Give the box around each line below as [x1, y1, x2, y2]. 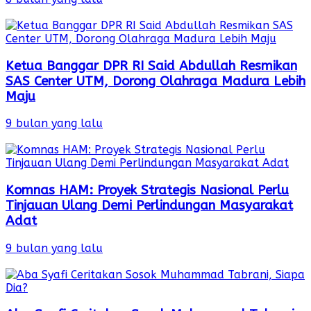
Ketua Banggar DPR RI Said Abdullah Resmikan [6, 58, 297, 74]
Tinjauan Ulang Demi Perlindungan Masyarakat [6, 197, 293, 213]
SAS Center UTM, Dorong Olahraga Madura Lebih [6, 73, 305, 89]
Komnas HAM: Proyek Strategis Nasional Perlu [6, 182, 289, 198]
